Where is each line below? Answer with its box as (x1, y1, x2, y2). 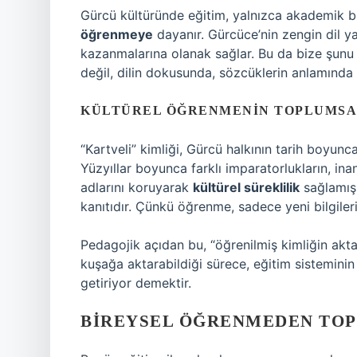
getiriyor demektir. (80, 275, 191, 291)
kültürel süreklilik (193, 179, 300, 195)
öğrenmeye (80, 26, 153, 42)
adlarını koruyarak (80, 179, 193, 195)
